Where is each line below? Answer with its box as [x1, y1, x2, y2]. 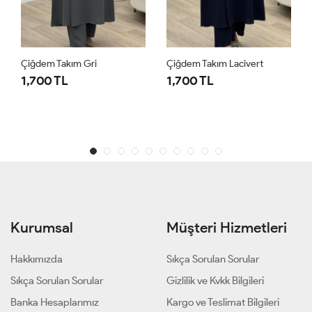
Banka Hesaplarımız [10, 296, 99, 309]
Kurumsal [10, 219, 73, 237]
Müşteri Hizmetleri [166, 219, 287, 237]
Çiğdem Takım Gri [21, 58, 97, 70]
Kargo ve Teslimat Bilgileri [166, 296, 279, 309]
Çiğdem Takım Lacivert [166, 58, 263, 70]
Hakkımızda [10, 253, 63, 266]
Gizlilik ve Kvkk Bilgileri [166, 274, 264, 288]
